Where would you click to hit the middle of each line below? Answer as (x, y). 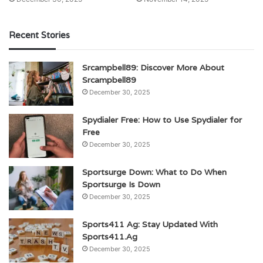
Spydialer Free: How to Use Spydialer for (162, 119)
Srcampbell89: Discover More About (153, 67)
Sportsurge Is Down (121, 184)
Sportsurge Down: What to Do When (154, 172)
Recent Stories (39, 35)
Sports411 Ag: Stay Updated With (150, 224)
